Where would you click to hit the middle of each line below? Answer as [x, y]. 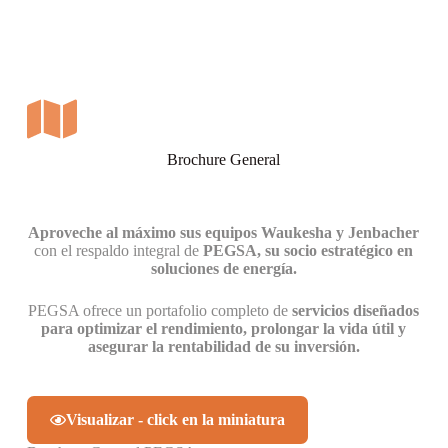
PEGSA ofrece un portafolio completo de [160, 311]
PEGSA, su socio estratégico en [308, 251]
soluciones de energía [221, 269]
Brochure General [224, 160]
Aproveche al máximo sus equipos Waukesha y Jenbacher [224, 233]
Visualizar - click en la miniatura [175, 420]
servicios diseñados [356, 311]
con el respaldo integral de [119, 251]
